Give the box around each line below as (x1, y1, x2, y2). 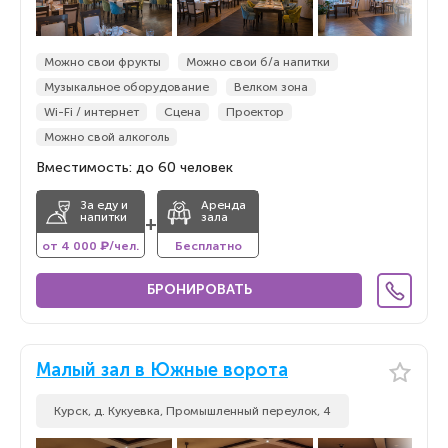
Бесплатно (174, 239, 242, 253)
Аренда (201, 198, 246, 212)
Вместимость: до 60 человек (36, 159, 233, 176)
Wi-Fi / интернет (44, 105, 139, 119)
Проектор (226, 105, 284, 119)
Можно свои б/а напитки (186, 55, 330, 69)
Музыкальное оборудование (44, 80, 209, 94)
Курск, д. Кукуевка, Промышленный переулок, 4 (54, 404, 331, 418)
